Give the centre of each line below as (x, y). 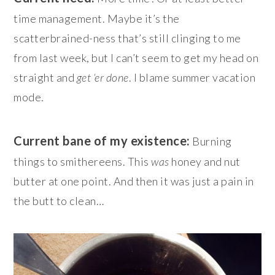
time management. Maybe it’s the (97, 18)
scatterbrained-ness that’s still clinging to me (127, 38)
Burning (211, 141)
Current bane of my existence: (102, 140)
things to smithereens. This (83, 161)
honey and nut (205, 161)
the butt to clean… (60, 200)
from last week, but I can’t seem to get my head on (136, 57)
